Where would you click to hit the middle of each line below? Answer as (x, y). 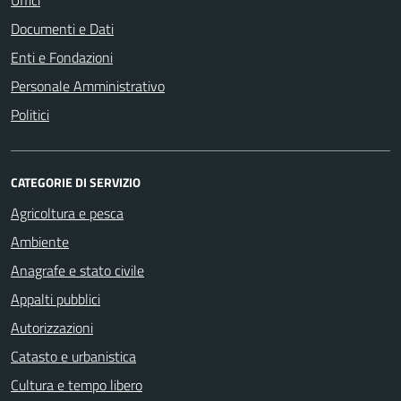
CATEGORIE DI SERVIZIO (76, 182)
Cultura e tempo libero (77, 385)
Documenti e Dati (62, 29)
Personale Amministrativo (88, 86)
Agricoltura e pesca (67, 213)
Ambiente (40, 242)
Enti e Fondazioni (62, 57)
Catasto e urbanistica (73, 356)
